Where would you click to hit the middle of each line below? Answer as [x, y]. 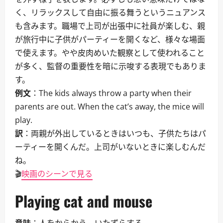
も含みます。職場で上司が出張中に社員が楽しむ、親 [110, 26]
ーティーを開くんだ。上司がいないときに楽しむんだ [110, 147]
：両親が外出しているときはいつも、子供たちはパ [114, 133]
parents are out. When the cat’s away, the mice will [110, 107]
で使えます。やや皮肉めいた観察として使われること [110, 53]
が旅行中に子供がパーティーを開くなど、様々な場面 [110, 39]
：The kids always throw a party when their [111, 93]
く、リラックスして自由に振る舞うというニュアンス [110, 12]
